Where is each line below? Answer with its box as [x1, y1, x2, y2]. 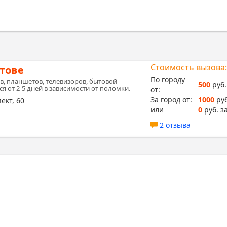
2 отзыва [159, 120, 191, 130]
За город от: [150, 95, 192, 104]
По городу [150, 74, 185, 84]
